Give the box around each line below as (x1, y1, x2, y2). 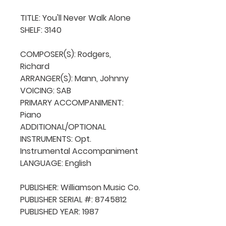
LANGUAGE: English (20, 157, 91, 169)
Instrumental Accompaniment (20, 145, 138, 157)
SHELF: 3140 (20, 24, 62, 36)
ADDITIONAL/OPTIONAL (20, 121, 106, 133)
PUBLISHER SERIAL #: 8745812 (20, 193, 127, 205)
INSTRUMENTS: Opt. (20, 133, 91, 145)
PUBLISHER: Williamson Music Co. (20, 181, 140, 193)
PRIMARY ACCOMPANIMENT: (20, 96, 124, 108)
